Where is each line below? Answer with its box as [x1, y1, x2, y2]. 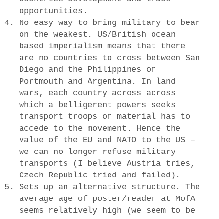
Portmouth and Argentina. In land [19, 76, 175, 86]
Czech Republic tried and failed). [19, 170, 180, 180]
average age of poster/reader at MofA [19, 194, 195, 203]
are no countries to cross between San [19, 53, 200, 63]
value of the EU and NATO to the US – [19, 135, 195, 145]
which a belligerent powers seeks [19, 100, 175, 109]
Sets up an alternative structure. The [19, 182, 200, 192]
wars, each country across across [19, 88, 175, 98]
